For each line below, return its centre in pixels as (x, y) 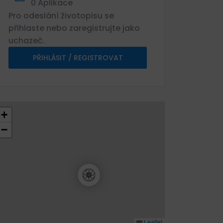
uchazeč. (27, 41)
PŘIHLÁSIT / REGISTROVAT (78, 58)
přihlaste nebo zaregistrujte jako (74, 28)
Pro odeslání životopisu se (61, 16)
